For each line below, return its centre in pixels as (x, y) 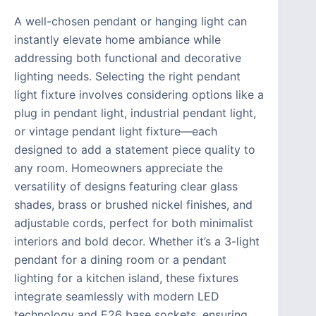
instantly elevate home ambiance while (117, 39)
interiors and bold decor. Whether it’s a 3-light (137, 241)
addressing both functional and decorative (128, 57)
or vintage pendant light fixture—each (116, 131)
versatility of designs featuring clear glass (126, 186)
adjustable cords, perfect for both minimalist (134, 223)
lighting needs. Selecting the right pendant (127, 76)
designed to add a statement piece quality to (135, 149)
